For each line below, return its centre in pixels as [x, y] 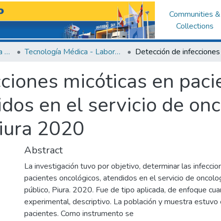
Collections [195, 26]
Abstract [43, 150]
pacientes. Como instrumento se [79, 214]
